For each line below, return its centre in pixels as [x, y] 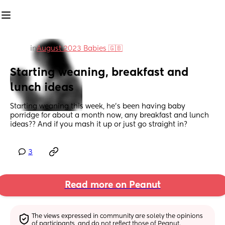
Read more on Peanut [113, 186]
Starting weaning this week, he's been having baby [98, 107]
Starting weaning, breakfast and [99, 73]
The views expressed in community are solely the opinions [118, 216]
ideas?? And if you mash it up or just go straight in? [99, 125]
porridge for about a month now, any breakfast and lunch [109, 116]
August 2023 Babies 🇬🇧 [80, 49]
